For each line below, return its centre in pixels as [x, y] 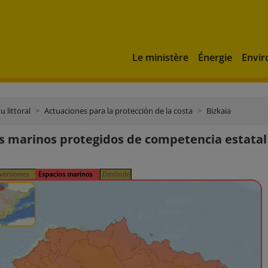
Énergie [215, 57]
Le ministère [160, 57]
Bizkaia [219, 111]
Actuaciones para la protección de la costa [118, 111]
